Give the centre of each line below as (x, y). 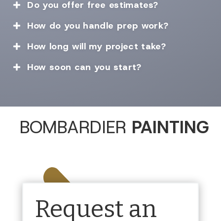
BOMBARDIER (76, 127)
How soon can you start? (84, 67)
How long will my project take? (97, 47)
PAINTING (170, 127)
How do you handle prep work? (98, 26)
